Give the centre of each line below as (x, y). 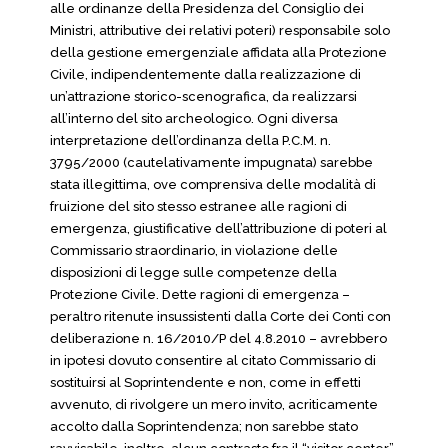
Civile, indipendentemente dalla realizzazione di (205, 74)
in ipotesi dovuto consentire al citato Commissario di (213, 360)
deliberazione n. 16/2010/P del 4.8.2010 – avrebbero (218, 338)
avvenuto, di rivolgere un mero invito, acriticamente (214, 404)
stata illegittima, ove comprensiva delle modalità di (213, 184)
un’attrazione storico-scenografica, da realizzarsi (203, 96)
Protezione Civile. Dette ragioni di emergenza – (200, 294)
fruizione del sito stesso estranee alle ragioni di (198, 206)
